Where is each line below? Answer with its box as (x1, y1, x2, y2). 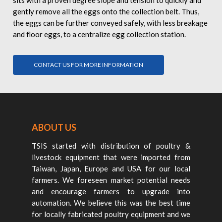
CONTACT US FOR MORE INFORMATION (33, 61, 143, 69)
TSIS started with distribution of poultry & (32, 141, 190, 151)
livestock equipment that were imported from (32, 153, 190, 162)
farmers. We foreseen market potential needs (32, 175, 190, 185)
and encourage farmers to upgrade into (32, 187, 190, 196)
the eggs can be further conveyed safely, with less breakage (12, 18, 208, 28)
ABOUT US (32, 122, 76, 133)
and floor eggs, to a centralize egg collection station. (12, 30, 186, 39)
